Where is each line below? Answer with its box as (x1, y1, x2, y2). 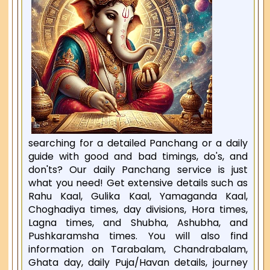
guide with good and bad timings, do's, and (28, 149, 248, 163)
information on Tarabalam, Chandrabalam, (28, 242, 248, 256)
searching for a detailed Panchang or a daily (28, 136, 248, 150)
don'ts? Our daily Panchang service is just (28, 162, 248, 177)
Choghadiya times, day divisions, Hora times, (28, 202, 248, 216)
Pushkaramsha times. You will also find (28, 228, 248, 243)
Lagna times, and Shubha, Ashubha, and (28, 215, 248, 230)
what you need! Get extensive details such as (28, 175, 248, 190)
